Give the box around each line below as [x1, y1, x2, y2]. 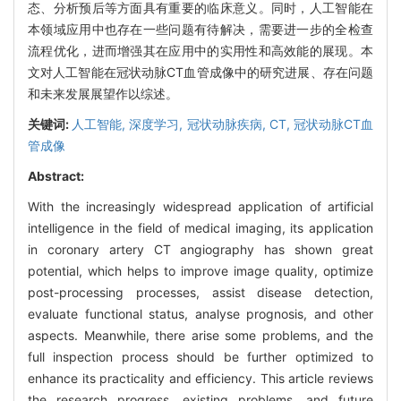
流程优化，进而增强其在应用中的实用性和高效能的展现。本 [28, 42, 373, 58]
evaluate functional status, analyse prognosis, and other [28, 305, 373, 321]
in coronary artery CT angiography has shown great [28, 241, 373, 257]
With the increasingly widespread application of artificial [28, 198, 373, 214]
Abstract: [28, 167, 84, 183]
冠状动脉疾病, [186, 115, 269, 132]
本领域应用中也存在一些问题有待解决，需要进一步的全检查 [28, 21, 373, 37]
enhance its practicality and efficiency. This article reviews [28, 370, 373, 386]
